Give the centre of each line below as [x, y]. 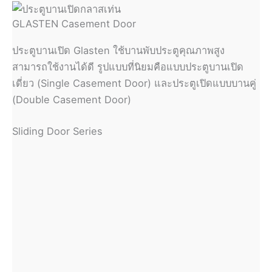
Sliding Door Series [57, 131]
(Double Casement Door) [72, 100]
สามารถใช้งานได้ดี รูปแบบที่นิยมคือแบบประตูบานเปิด [128, 67]
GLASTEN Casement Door [74, 24]
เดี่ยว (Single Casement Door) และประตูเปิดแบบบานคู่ [134, 83]
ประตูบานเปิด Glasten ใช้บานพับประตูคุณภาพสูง [118, 51]
